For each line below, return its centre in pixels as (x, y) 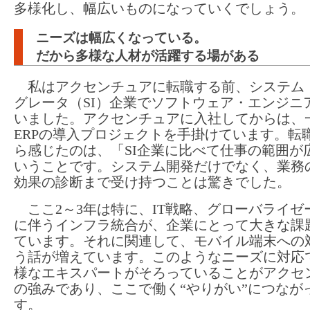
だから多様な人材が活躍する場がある (148, 56)
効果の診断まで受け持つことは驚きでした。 (152, 182)
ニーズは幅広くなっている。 (121, 38)
